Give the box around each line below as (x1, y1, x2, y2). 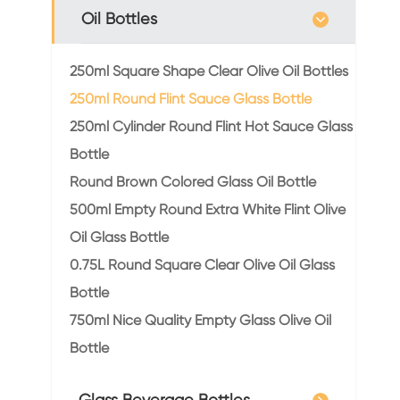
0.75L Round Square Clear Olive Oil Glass (70, 256, 335, 273)
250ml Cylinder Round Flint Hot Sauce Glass (70, 118, 353, 135)
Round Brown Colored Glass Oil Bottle (70, 173, 316, 190)
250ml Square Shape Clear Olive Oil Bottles (70, 62, 348, 79)
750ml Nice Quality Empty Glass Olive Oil (70, 312, 331, 329)
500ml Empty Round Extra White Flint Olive (70, 201, 346, 218)
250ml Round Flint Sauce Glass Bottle (70, 90, 312, 107)
